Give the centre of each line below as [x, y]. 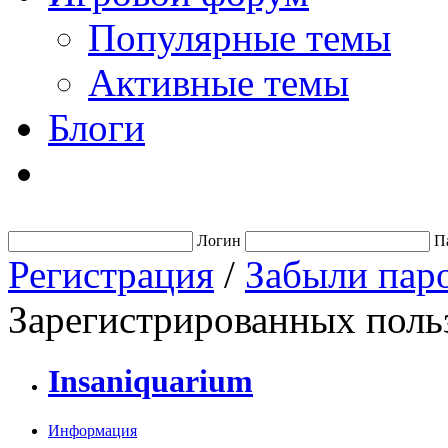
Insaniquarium [150, 381]
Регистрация [111, 274]
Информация [92, 430]
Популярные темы [239, 37]
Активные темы [218, 82]
